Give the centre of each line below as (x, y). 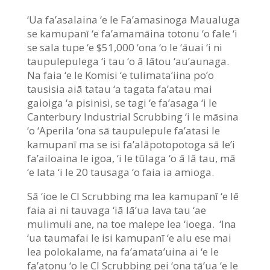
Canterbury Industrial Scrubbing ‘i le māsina (133, 116)
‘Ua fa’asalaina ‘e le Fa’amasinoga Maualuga (133, 19)
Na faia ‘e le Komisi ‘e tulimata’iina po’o (120, 75)
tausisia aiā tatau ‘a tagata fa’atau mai (119, 89)
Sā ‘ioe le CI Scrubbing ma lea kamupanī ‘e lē (133, 196)
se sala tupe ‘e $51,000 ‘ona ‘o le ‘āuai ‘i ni (124, 47)
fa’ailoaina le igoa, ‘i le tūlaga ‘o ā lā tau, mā (131, 158)
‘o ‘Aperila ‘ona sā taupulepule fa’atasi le (123, 130)
